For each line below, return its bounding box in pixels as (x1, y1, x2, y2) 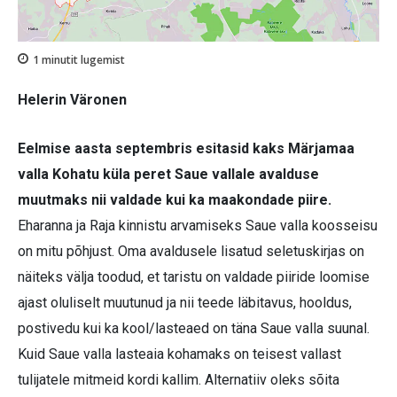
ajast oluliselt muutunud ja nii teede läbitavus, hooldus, (18, 294, 352, 312)
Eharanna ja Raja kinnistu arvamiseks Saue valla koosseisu (18, 217, 378, 235)
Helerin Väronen (18, 91, 127, 109)
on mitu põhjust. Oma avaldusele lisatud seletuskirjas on (18, 243, 364, 261)
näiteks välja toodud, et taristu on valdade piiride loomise (18, 269, 370, 286)
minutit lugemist (39, 51, 125, 67)
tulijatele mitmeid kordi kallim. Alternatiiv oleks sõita (18, 371, 339, 389)
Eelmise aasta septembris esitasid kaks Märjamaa (18, 140, 354, 158)
